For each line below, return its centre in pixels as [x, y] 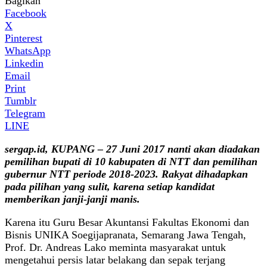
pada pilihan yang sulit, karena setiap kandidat [110, 186]
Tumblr [21, 100]
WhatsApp [28, 50]
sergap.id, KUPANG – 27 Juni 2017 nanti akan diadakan [132, 149]
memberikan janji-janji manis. [72, 199]
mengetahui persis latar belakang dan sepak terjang [115, 260]
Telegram [25, 113]
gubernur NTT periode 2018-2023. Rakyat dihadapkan [126, 174]
